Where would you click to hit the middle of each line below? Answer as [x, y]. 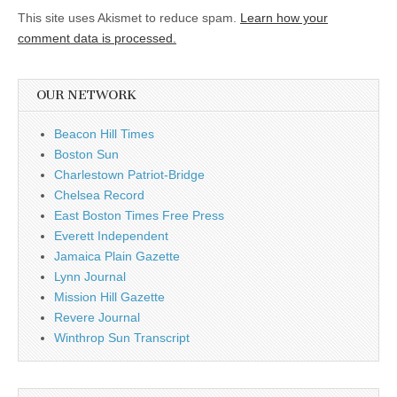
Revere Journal [97, 317]
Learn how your [284, 18]
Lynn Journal [90, 276]
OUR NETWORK [86, 95]
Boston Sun [86, 154]
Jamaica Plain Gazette [117, 256]
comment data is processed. [97, 38]
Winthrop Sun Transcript [122, 338]
